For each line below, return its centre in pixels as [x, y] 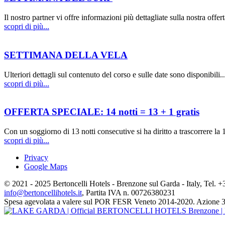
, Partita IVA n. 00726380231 [129, 193]
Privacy [36, 157]
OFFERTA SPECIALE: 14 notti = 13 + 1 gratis [102, 112]
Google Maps [46, 166]
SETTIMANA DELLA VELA [66, 55]
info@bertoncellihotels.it [43, 193]
